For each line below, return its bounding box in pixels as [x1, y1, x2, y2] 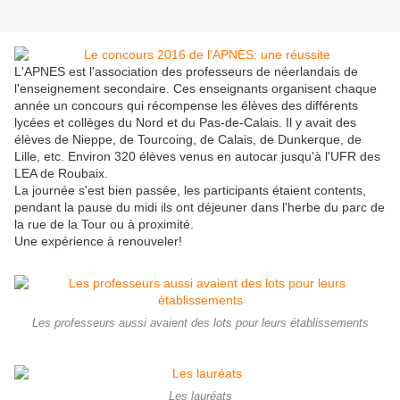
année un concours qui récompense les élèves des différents [14, 98, 358, 113]
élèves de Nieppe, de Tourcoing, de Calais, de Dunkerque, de [14, 132, 362, 147]
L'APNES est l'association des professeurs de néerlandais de [14, 64, 358, 79]
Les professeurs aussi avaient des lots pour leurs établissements [31, 317, 369, 330]
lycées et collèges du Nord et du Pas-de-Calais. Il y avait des [14, 115, 356, 130]
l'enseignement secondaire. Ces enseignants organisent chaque [14, 81, 377, 96]
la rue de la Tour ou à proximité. [14, 217, 194, 232]
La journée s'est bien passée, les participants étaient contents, [14, 183, 366, 198]
